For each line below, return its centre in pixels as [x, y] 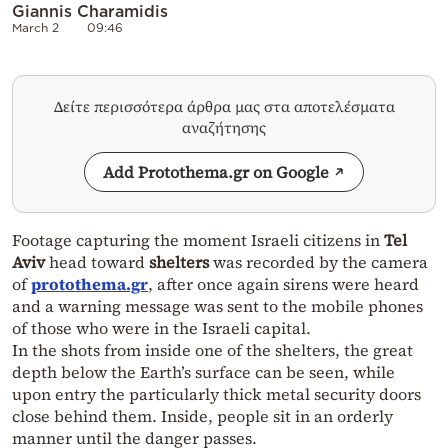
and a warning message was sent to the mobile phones [217, 306]
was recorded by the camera [320, 262]
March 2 [35, 28]
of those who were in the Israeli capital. [161, 328]
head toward [97, 262]
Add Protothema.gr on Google [216, 172]
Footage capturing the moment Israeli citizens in [198, 240]
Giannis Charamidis [90, 11]
